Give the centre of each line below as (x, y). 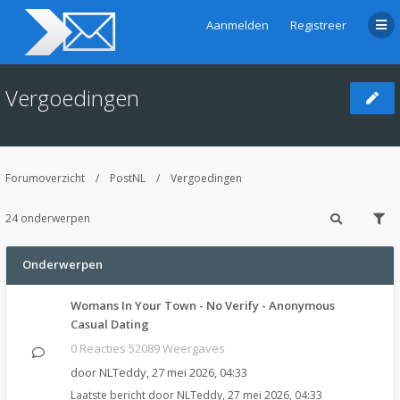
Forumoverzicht (45, 178)
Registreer (318, 25)
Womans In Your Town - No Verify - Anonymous (203, 305)
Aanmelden (237, 25)
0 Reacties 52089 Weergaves (148, 348)
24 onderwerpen (48, 218)
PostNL (128, 178)
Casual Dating (110, 324)
